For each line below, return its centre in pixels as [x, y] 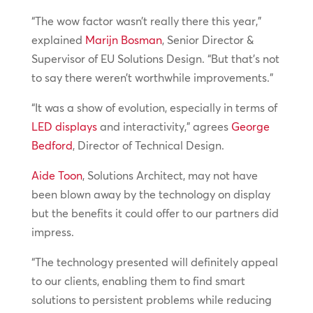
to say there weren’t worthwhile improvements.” [152, 78]
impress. [52, 232]
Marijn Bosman [123, 40]
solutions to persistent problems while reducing [151, 300]
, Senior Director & [208, 40]
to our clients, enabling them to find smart [138, 281]
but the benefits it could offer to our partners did [155, 213]
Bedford [52, 145]
